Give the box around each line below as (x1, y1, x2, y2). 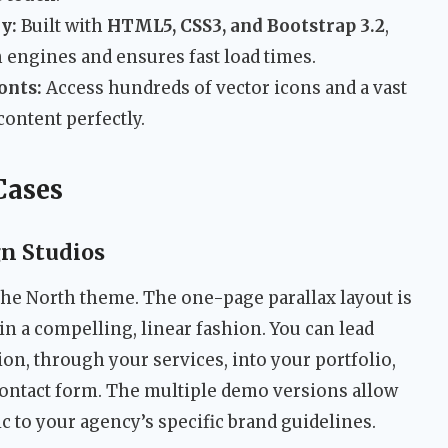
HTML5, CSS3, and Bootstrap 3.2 (107, 15, 385, 38)
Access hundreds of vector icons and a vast (42, 77, 407, 100)
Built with (17, 15, 107, 38)
